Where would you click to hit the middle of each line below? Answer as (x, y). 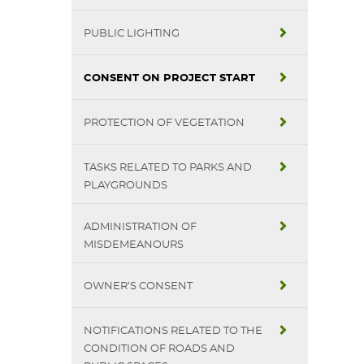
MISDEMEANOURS (134, 245)
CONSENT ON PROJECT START (169, 78)
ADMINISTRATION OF (140, 227)
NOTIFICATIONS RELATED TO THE (173, 331)
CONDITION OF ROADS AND (159, 349)
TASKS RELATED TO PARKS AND (168, 168)
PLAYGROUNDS (126, 186)
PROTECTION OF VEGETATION (164, 123)
